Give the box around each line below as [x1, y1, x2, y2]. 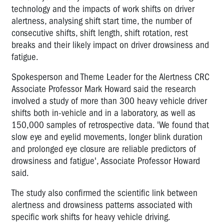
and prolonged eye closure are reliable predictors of [11, 143, 196, 154]
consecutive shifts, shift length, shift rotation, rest [11, 27, 188, 38]
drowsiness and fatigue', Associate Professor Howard [11, 155, 200, 166]
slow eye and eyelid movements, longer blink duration [11, 131, 202, 142]
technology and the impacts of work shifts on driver [11, 3, 194, 14]
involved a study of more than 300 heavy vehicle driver [11, 95, 207, 106]
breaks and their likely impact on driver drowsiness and [11, 39, 209, 50]
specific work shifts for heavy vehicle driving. [11, 211, 170, 222]
